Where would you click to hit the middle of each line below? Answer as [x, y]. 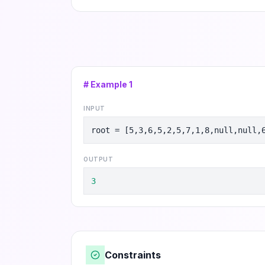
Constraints [133, 255]
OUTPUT [98, 159]
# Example [106, 84]
